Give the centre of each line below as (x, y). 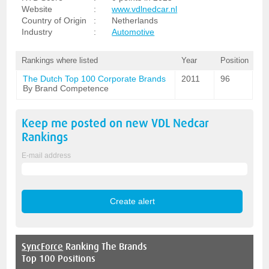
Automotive (133, 32)
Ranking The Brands (105, 246)
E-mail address (47, 156)
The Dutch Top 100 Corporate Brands (95, 79)
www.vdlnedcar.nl (145, 9)
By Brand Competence (66, 88)
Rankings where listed (60, 60)
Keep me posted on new (87, 123)
